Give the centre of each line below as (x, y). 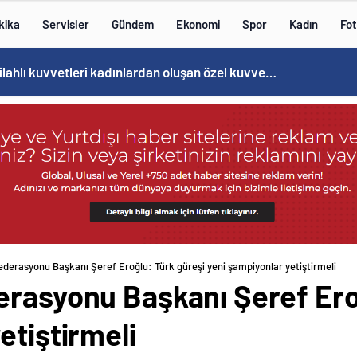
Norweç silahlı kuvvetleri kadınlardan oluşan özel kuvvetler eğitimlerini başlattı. (271, 72)
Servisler (66, 24)
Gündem (133, 24)
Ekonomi (198, 24)
